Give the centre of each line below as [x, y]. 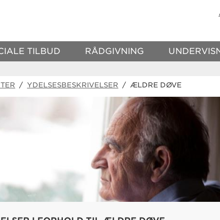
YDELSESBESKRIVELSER [73, 85]
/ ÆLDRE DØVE [150, 85]
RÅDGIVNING [114, 51]
